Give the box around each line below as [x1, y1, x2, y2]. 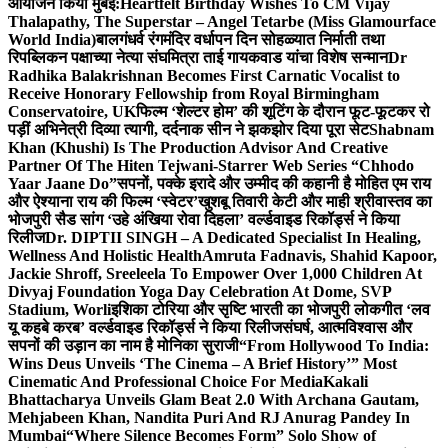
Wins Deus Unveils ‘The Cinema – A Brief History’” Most [8, 355, 397, 373]
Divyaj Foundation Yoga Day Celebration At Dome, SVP [8, 283, 391, 301]
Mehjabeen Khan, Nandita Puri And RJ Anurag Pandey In [8, 409, 410, 427]
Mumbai [8, 427, 66, 445]
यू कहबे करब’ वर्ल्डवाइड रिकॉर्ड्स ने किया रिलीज [8, 319, 282, 337]
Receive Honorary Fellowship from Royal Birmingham [8, 85, 379, 103]
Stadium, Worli [8, 301, 111, 319]
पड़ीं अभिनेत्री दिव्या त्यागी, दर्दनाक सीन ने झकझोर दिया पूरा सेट [8, 121, 369, 139]
